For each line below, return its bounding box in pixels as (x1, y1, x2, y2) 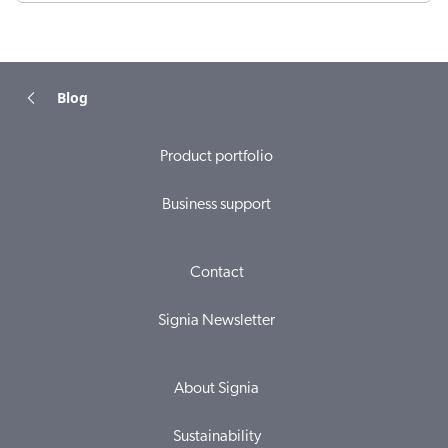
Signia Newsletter (158, 313, 275, 330)
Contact (189, 265, 244, 282)
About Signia (174, 381, 259, 398)
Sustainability (172, 429, 261, 446)
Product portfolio (160, 149, 273, 166)
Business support (162, 197, 271, 214)
